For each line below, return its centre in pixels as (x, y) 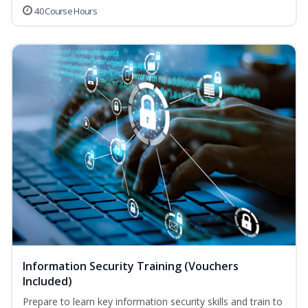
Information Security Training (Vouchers (131, 266)
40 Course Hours (66, 11)
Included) (47, 282)
